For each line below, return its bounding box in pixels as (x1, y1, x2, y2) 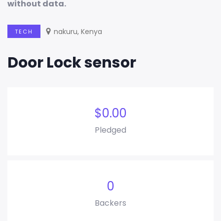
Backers (95, 197, 126, 209)
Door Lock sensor (7, 52, 136, 74)
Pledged (95, 124, 126, 136)
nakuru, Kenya (54, 27, 102, 37)
